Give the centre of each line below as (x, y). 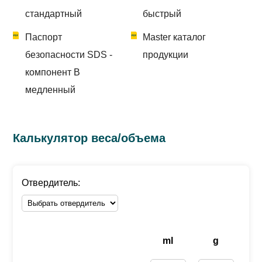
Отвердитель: (51, 182)
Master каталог (175, 37)
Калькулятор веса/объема (89, 138)
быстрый (162, 13)
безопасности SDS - (68, 54)
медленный (50, 89)
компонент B (52, 72)
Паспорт (43, 37)
